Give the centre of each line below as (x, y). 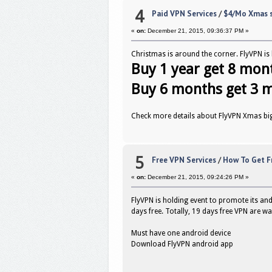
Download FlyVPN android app (182, 244)
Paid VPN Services (184, 14)
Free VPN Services (184, 160)
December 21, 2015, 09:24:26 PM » (198, 177)
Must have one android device (181, 233)
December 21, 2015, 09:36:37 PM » (198, 31)
